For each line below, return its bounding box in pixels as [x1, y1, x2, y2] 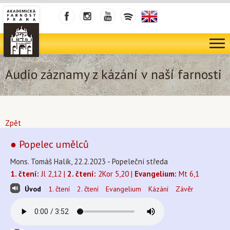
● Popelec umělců [10, 138, 89, 151]
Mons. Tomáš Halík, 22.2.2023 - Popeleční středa [10, 157, 168, 166]
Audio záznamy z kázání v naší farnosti [5, 66, 222, 83]
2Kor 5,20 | [96, 169, 135, 179]
